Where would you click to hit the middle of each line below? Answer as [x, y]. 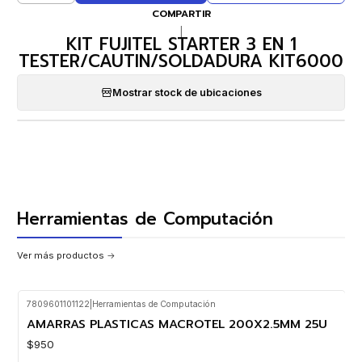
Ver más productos [61, 256]
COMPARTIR [181, 14]
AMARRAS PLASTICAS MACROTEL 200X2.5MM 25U [177, 324]
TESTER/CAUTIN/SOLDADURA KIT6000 [181, 61]
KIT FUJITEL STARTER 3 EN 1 [181, 44]
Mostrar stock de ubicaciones [187, 92]
